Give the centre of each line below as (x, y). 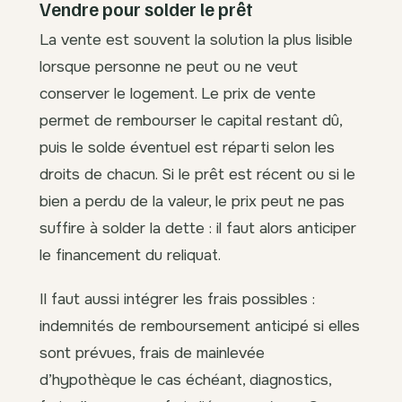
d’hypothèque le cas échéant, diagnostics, (185, 379)
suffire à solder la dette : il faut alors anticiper (198, 227)
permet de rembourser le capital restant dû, (191, 120)
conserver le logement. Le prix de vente (178, 93)
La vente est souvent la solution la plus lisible (196, 39)
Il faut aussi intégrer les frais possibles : (177, 298)
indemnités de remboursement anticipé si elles (200, 325)
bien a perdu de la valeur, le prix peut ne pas (192, 201)
